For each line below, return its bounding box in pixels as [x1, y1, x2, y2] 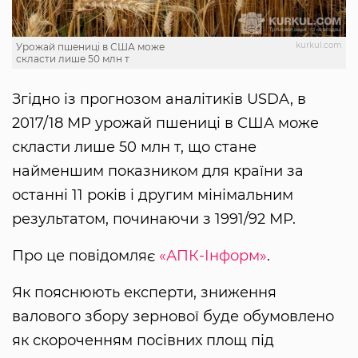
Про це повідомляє [12, 246, 159, 265]
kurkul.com [296, 39, 342, 50]
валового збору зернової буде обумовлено [12, 307, 334, 325]
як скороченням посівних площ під [12, 331, 274, 349]
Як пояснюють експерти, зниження [12, 283, 276, 301]
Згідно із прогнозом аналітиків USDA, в [12, 89, 306, 108]
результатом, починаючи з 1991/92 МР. [12, 209, 296, 228]
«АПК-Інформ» [159, 246, 267, 265]
